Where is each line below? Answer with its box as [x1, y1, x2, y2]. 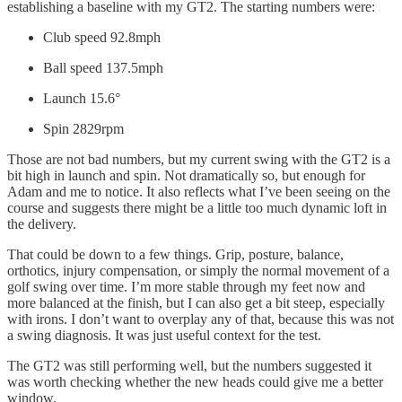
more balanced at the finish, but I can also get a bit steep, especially [7, 295, 385, 311]
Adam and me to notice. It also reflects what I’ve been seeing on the [7, 184, 390, 200]
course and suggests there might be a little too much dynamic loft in [7, 200, 387, 216]
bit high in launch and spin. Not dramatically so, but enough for [7, 168, 365, 184]
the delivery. [7, 216, 76, 232]
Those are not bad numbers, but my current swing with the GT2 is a [7, 152, 390, 168]
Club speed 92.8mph [43, 30, 161, 46]
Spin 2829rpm [43, 121, 124, 137]
